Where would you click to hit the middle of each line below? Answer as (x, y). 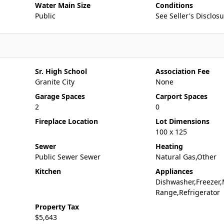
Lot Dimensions (182, 121)
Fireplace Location (66, 121)
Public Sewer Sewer (67, 157)
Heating (169, 146)
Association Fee (182, 71)
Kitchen (48, 171)
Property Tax (57, 207)
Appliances (174, 171)
